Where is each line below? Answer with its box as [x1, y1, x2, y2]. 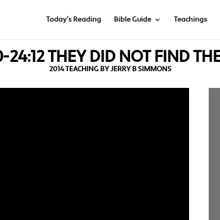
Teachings [173, 15, 207, 24]
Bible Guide [113, 15, 151, 24]
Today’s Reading [46, 15, 101, 24]
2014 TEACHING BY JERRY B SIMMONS [49, 65, 171, 74]
